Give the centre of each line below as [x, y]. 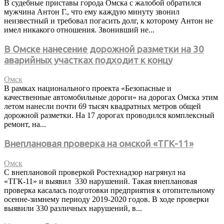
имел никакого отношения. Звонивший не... [79, 29]
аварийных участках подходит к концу [88, 60]
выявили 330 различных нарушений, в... [73, 208]
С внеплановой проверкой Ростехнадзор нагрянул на [95, 172]
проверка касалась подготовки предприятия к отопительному [109, 190]
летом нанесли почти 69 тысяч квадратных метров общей [102, 106]
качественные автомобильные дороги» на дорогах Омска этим [111, 97]
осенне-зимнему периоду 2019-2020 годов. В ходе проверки [106, 199]
